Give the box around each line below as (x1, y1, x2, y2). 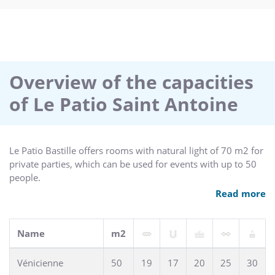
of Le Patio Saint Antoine (9, 91, 238, 117)
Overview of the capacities (9, 69, 254, 95)
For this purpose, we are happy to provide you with (9, 184, 226, 197)
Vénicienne (17, 256, 63, 269)
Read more (215, 187, 266, 199)
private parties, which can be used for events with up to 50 (9, 157, 257, 170)
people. (9, 171, 41, 184)
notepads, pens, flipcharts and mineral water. (9, 198, 200, 211)
